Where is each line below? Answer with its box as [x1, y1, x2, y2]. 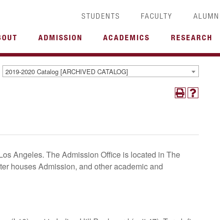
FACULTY [141, 11, 173, 20]
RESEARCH [170, 33, 213, 42]
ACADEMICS [103, 33, 150, 42]
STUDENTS [81, 11, 120, 20]
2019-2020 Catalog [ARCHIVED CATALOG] [5, 66, 128, 76]
